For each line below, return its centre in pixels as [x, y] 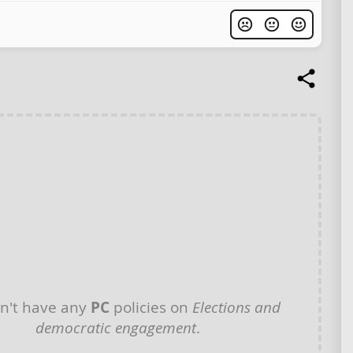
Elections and [236, 307]
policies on [151, 307]
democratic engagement [116, 328]
